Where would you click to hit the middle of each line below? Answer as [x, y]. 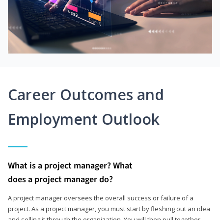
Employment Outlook [84, 119]
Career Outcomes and [86, 94]
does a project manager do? [60, 179]
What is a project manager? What [70, 165]
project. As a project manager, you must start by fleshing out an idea [109, 208]
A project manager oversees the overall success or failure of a [101, 198]
